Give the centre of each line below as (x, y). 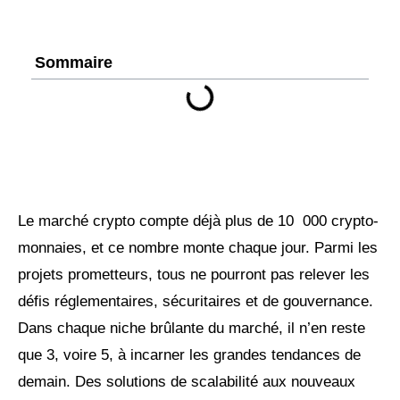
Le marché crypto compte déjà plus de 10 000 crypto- (198, 221)
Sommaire (74, 62)
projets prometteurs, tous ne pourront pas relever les (194, 274)
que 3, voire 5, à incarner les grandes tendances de (189, 354)
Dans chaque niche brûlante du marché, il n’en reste (192, 328)
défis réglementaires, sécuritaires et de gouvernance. (196, 301)
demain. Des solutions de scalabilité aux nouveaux (187, 381)
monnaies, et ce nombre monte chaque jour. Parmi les (198, 247)
